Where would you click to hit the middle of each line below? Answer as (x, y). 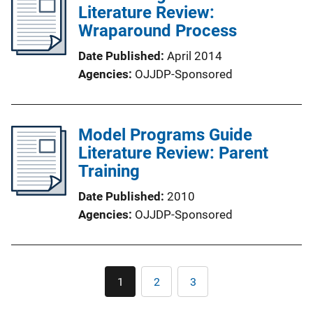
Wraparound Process (158, 31)
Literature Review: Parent (173, 153)
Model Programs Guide (165, 135)
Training (109, 172)
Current (138, 286)
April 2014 (195, 56)
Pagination (189, 274)
